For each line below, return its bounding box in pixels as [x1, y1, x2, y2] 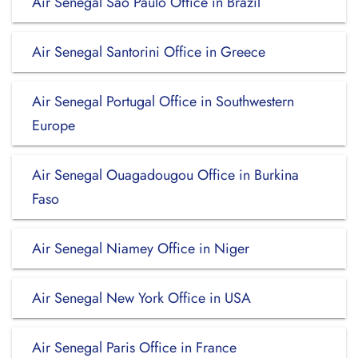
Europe [32, 115, 75, 136]
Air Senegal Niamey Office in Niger [32, 238, 249, 259]
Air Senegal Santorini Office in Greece [32, 42, 265, 62]
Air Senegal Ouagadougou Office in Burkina [32, 165, 299, 185]
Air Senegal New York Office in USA [32, 288, 251, 308]
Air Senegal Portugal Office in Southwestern [32, 91, 294, 112]
